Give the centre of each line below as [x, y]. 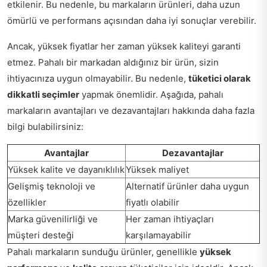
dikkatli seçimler [43, 95]
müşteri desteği [41, 235]
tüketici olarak [220, 79]
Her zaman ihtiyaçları [170, 219]
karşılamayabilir [159, 235]
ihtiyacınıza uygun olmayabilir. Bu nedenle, [98, 79]
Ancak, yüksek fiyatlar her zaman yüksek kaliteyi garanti [124, 46]
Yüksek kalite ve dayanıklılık [66, 170]
